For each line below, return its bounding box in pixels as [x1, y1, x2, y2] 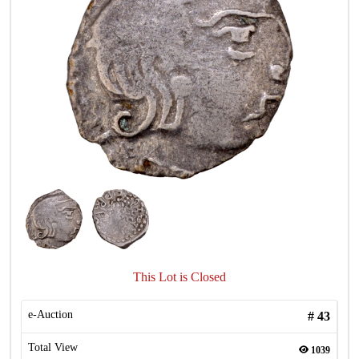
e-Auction [28, 309, 73, 321]
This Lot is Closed [133, 270, 226, 284]
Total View [28, 341, 78, 353]
